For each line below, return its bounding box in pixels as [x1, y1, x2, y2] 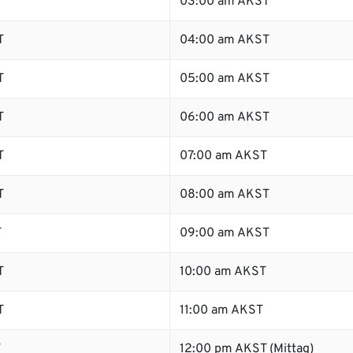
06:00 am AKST [180, 110, 269, 125]
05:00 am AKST [180, 71, 269, 87]
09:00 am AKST [180, 225, 269, 241]
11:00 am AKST [180, 303, 263, 318]
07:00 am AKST [180, 148, 267, 164]
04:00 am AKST [180, 32, 269, 48]
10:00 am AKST [180, 264, 266, 280]
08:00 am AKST [180, 187, 269, 203]
